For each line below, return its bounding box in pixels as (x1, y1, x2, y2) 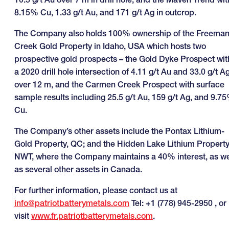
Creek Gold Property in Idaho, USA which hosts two (14, 41, 206, 52)
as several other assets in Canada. (14, 164, 142, 175)
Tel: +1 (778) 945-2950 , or (129, 198, 226, 209)
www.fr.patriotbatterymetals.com (31, 211, 153, 221)
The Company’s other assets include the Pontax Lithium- (14, 126, 224, 136)
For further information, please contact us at (14, 185, 177, 196)
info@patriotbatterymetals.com (14, 198, 129, 209)
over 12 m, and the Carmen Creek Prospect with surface (14, 79, 224, 90)
